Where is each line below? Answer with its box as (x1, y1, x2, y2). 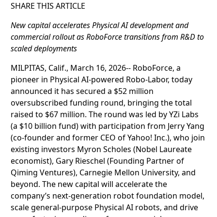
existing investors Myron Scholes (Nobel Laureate (11, 144, 192, 155)
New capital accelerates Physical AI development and (11, 20, 188, 31)
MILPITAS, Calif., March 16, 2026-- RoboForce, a (11, 62, 181, 73)
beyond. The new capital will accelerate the (11, 179, 167, 189)
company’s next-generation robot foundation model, (11, 190, 204, 201)
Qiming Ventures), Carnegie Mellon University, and (11, 167, 196, 178)
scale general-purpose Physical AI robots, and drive (11, 202, 198, 213)
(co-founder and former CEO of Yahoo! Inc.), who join (11, 132, 205, 143)
